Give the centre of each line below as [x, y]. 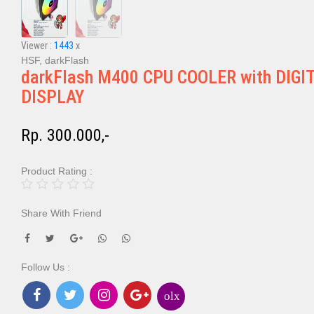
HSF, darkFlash [55, 60]
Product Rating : [57, 171]
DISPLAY [53, 97]
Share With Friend [61, 213]
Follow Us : [46, 267]
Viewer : [37, 46]
